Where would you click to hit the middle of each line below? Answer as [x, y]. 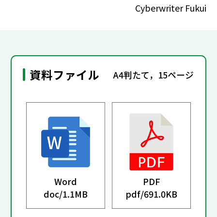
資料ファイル [65, 75]
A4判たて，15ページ [154, 74]
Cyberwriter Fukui [170, 8]
